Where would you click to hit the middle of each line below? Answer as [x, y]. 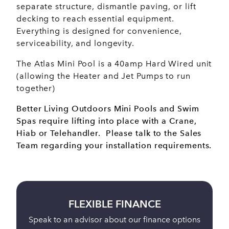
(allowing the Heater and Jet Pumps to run [104, 76]
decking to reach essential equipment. [96, 18]
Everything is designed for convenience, [99, 31]
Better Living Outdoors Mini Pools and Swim [108, 108]
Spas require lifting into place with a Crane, [107, 121]
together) [36, 88]
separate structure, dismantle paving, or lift [106, 6]
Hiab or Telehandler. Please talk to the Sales [109, 133]
